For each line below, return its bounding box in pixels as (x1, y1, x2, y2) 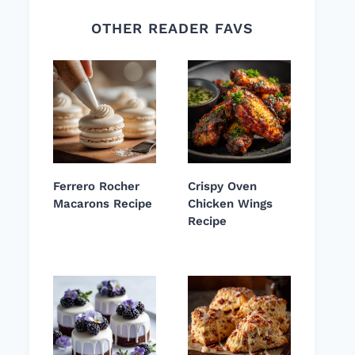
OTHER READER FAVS (90, 20, 254, 37)
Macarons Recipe (53, 197, 152, 212)
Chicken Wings (188, 197, 273, 212)
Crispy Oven (188, 179, 257, 194)
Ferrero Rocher (53, 179, 139, 194)
